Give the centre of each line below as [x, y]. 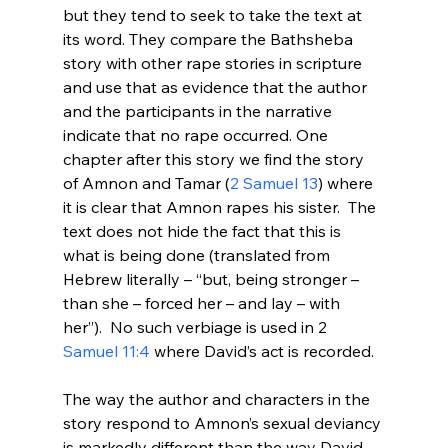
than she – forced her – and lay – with [203, 302]
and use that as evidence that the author [216, 86]
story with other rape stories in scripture [214, 62]
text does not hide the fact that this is [203, 230]
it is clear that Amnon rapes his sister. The [221, 206]
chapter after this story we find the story [215, 158]
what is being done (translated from [198, 254]
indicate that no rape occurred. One [197, 134]
